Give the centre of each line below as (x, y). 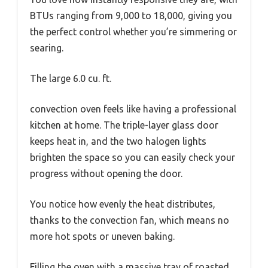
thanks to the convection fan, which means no (130, 220)
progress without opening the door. (106, 174)
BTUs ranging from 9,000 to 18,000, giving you (131, 16)
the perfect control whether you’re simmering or (133, 32)
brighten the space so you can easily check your (133, 158)
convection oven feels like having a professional (133, 109)
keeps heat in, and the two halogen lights (118, 141)
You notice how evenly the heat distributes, (123, 204)
